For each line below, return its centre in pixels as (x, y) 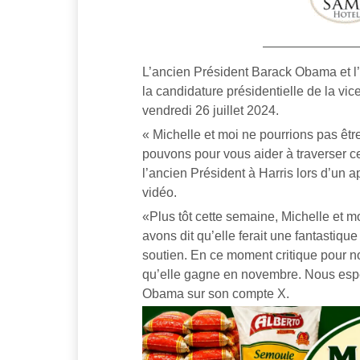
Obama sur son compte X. (216, 294)
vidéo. (160, 192)
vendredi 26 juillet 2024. (211, 110)
